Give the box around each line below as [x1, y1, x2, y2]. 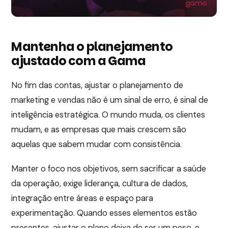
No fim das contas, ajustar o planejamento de [11, 80, 184, 91]
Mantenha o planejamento [11, 38, 173, 55]
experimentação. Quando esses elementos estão [11, 208, 197, 219]
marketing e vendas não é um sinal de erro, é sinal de [11, 95, 209, 106]
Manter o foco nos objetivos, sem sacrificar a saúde [11, 163, 207, 175]
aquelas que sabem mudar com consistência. [11, 139, 182, 150]
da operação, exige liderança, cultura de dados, [11, 178, 188, 189]
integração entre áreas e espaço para [11, 193, 154, 204]
